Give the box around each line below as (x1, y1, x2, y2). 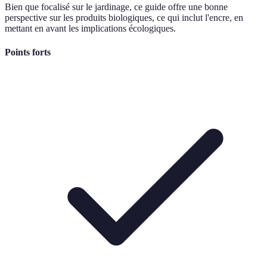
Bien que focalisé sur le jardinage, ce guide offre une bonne (5, 2, 228, 13)
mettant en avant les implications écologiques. (5, 23, 176, 34)
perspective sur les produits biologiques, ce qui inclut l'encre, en (5, 13, 243, 23)
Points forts (5, 46, 51, 57)
